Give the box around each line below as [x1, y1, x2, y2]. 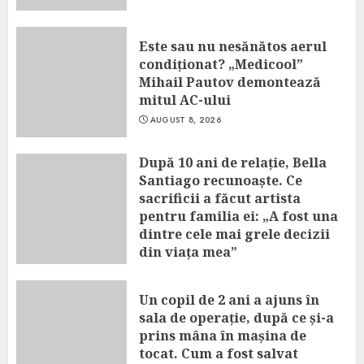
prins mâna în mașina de [139, 327, 306, 344]
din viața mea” [139, 243, 237, 261]
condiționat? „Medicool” [139, 55, 303, 73]
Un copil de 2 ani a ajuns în [139, 291, 319, 309]
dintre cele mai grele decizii [139, 225, 330, 243]
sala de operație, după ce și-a [139, 309, 334, 327]
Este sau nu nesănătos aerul [139, 37, 327, 55]
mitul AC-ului [139, 91, 231, 109]
